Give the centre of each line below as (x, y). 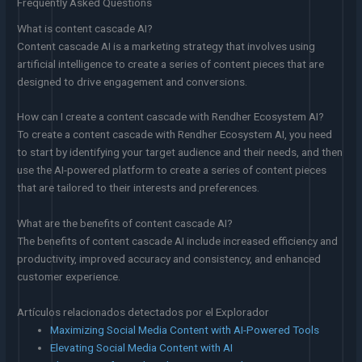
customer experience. (69, 277)
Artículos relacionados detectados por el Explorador (143, 312)
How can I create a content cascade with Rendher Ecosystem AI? (171, 117)
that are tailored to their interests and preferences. (139, 188)
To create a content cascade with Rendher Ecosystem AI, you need (175, 135)
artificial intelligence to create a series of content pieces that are (171, 63)
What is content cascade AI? (85, 28)
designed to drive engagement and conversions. (133, 81)
